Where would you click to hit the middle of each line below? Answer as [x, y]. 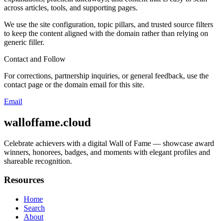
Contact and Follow [35, 59]
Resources [24, 180]
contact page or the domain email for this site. [74, 84]
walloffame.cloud [47, 122]
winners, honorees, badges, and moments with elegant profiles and [107, 152]
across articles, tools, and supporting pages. [71, 7]
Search [34, 208]
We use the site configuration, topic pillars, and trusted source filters [109, 24]
